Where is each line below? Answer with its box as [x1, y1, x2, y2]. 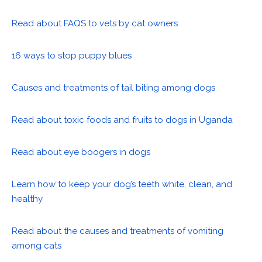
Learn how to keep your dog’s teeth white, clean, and [12, 179, 232, 190]
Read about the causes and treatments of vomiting [12, 226, 223, 237]
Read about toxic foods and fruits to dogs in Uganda [12, 115, 233, 126]
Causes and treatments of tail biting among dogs [12, 82, 215, 94]
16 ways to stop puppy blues [12, 50, 132, 61]
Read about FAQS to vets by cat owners [12, 18, 178, 29]
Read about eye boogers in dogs [12, 147, 150, 158]
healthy [12, 194, 43, 205]
